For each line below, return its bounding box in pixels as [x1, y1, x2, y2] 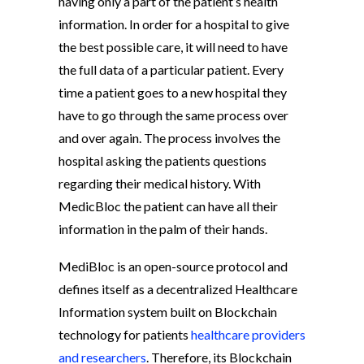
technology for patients [58, 327, 191, 343]
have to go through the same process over [58, 107, 288, 123]
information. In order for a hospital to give [58, 16, 289, 32]
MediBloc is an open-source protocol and [58, 258, 288, 275]
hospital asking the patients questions [58, 153, 266, 169]
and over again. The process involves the [58, 130, 280, 146]
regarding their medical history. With [58, 175, 261, 192]
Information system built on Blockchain [58, 304, 277, 320]
